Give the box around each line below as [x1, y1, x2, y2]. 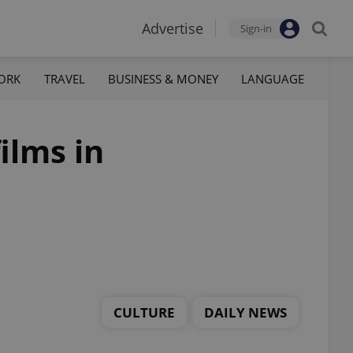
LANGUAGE [240, 70, 304, 87]
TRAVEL [43, 70, 85, 87]
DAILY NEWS [204, 303, 287, 321]
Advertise [142, 19, 203, 38]
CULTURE [113, 303, 175, 321]
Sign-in [240, 21, 272, 35]
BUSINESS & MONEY [107, 70, 218, 87]
